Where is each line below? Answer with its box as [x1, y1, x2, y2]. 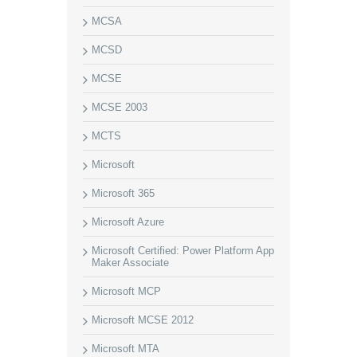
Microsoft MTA [92, 343, 159, 355]
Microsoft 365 [92, 187, 155, 199]
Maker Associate [92, 257, 169, 269]
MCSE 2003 [92, 101, 147, 113]
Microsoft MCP [92, 285, 161, 297]
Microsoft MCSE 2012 [92, 314, 194, 326]
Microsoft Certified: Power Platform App [92, 245, 274, 257]
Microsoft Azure [92, 216, 164, 228]
